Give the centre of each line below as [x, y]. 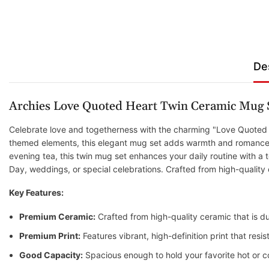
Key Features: [36, 192]
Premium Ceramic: [57, 216]
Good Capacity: [51, 255]
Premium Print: [50, 235]
